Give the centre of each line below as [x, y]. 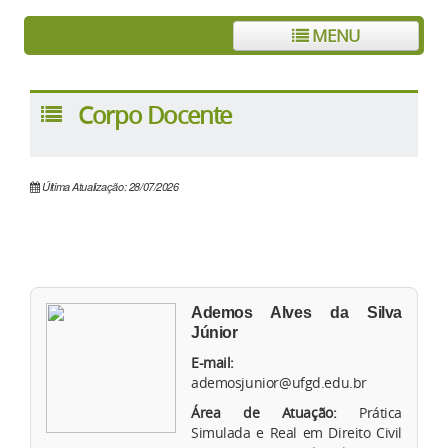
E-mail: [213, 363]
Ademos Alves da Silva [296, 313]
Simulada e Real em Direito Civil [296, 433]
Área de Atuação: [264, 413]
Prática [380, 413]
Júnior [214, 333]
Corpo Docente [154, 114]
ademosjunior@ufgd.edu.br [279, 383]
